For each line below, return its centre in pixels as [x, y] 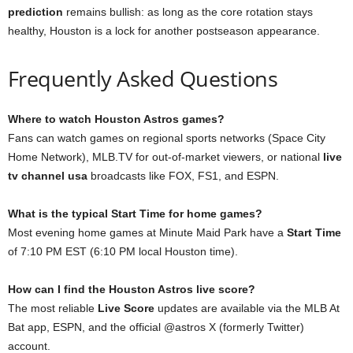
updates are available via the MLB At [247, 308]
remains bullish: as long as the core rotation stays [188, 12]
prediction [35, 12]
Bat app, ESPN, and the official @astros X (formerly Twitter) [156, 327]
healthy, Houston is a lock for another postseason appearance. [164, 31]
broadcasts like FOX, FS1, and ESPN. [183, 176]
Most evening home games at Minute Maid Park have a [147, 232]
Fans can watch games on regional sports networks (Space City [167, 138]
